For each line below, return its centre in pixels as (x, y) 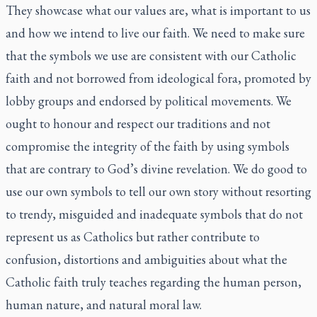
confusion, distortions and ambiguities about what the (146, 259)
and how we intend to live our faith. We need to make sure (155, 33)
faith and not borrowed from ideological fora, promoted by (158, 78)
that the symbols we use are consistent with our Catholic (151, 55)
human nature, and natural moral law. (104, 304)
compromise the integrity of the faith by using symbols (148, 146)
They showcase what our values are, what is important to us (158, 10)
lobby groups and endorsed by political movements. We (149, 100)
